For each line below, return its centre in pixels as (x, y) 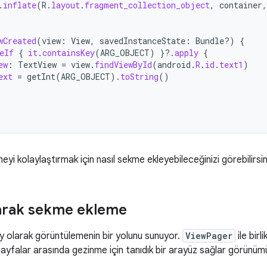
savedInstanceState (142, 41)
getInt (41, 77)
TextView (37, 65)
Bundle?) (215, 41)
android (174, 65)
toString (139, 77)
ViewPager (209, 236)
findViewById (123, 65)
